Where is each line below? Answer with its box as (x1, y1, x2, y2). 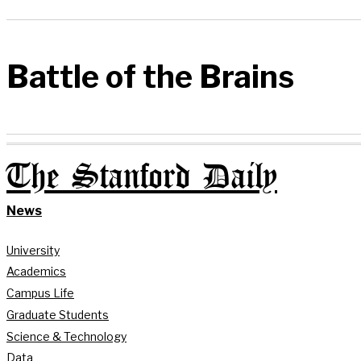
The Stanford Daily (6, 161, 277, 193)
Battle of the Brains (6, 58, 294, 96)
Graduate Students (6, 307, 109, 322)
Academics (6, 264, 66, 279)
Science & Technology (6, 329, 127, 343)
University (6, 243, 60, 257)
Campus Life (6, 286, 74, 301)
